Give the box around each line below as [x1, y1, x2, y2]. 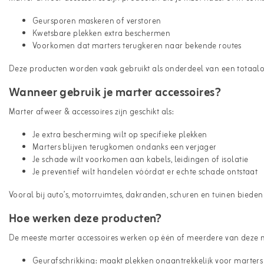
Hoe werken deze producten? [9, 209, 162, 229]
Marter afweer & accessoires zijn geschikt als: [9, 105, 174, 119]
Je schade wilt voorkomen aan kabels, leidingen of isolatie [32, 153, 249, 167]
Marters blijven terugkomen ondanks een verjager [32, 140, 217, 154]
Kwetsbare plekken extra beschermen [32, 27, 171, 41]
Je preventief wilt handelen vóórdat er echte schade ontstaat [32, 165, 258, 179]
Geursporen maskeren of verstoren [32, 14, 161, 28]
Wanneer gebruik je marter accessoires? [9, 82, 221, 103]
